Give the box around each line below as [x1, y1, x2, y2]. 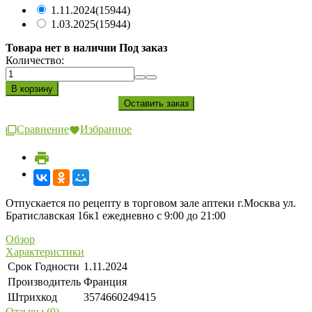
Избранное [80, 123, 132, 136]
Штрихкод [8, 290, 57, 303]
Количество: [6, 54, 64, 67]
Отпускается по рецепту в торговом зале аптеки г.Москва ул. [6, 196, 296, 209]
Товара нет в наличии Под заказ [6, 42, 167, 54]
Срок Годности [8, 260, 79, 272]
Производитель [8, 275, 81, 288]
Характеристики [6, 245, 84, 258]
